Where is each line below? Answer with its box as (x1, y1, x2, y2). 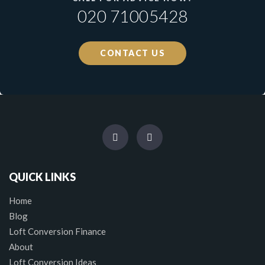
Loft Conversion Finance (9, 226, 106, 237)
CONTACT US (100, 48, 165, 59)
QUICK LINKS (9, 170, 76, 184)
